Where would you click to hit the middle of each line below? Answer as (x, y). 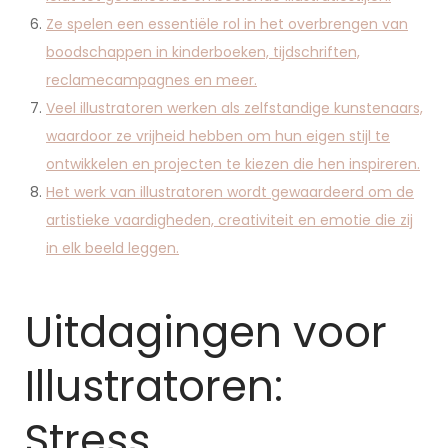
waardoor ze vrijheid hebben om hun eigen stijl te (218, 136)
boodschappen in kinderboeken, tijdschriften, (203, 52)
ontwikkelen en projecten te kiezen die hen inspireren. (233, 164)
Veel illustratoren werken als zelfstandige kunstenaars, (234, 108)
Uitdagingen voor (206, 332)
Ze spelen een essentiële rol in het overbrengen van (227, 24)
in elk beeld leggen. (112, 248)
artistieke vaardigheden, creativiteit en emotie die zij (229, 220)
